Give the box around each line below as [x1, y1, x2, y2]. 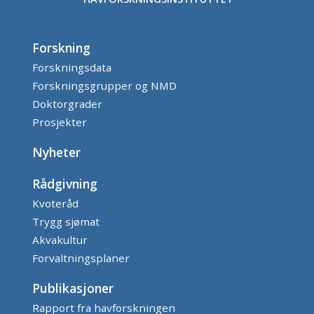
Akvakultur [32, 233, 88, 247]
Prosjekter [32, 115, 87, 130]
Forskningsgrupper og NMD [32, 78, 177, 93]
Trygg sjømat [32, 214, 100, 229]
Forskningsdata [32, 60, 111, 75]
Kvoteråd [32, 196, 78, 211]
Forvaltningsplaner [32, 251, 130, 266]
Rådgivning [32, 175, 97, 193]
